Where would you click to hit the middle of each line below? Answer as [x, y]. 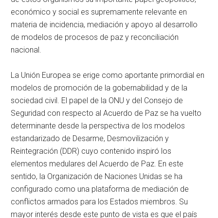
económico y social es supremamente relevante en [99, 12]
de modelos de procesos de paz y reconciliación [95, 37]
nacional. [26, 50]
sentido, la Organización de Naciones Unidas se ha [97, 177]
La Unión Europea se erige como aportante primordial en [108, 75]
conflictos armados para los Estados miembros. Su [100, 202]
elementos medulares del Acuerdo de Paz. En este [97, 164]
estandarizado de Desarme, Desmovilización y [90, 139]
